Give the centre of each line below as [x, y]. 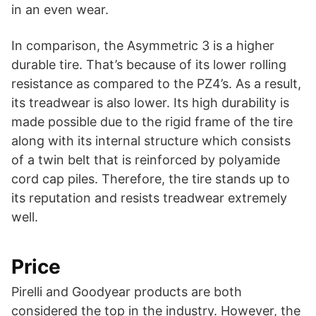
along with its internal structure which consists [151, 141]
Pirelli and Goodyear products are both [127, 292]
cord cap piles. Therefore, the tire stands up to [151, 179]
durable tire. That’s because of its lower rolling [149, 65]
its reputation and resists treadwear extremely [149, 198]
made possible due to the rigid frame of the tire [152, 122]
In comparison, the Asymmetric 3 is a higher [143, 46]
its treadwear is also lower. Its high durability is [150, 103]
